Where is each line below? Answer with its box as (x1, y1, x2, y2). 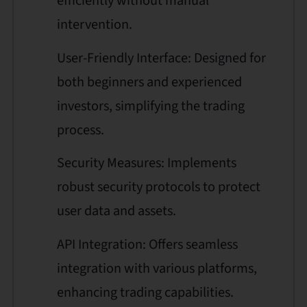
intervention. (57, 14, 132, 35)
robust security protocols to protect (57, 177, 260, 197)
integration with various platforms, (57, 258, 257, 278)
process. (57, 119, 104, 140)
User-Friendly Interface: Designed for (57, 47, 266, 68)
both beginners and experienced (57, 71, 242, 92)
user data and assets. (57, 201, 176, 221)
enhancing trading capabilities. (57, 282, 234, 302)
